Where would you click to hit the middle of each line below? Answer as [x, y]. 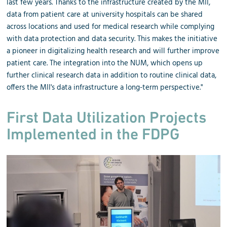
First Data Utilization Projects [107, 117]
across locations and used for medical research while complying [111, 27]
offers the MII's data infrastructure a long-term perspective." [105, 87]
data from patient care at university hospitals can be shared [105, 14]
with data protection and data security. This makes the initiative [112, 39]
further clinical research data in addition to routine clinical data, [112, 75]
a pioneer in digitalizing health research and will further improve [113, 51]
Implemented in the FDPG [93, 134]
